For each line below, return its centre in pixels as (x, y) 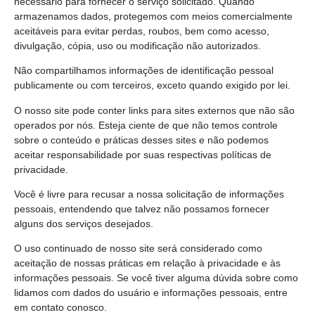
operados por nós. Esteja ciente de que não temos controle (146, 125)
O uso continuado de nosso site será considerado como (138, 249)
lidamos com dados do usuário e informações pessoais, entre (151, 293)
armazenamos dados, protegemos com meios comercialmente (153, 16)
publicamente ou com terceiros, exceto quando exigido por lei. (152, 85)
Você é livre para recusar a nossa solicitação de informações (149, 194)
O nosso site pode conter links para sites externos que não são (154, 110)
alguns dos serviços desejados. (84, 223)
